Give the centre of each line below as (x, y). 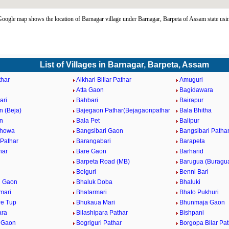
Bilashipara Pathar (102, 213)
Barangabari (94, 141)
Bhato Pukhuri (199, 192)
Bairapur (191, 100)
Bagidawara (196, 90)
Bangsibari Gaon (100, 131)
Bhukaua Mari (96, 202)
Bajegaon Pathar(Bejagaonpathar (123, 110)
